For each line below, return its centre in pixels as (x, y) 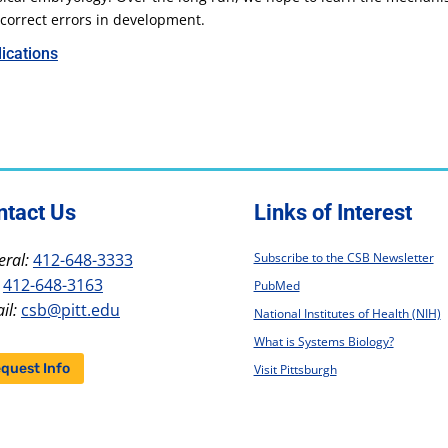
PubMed (276, 286)
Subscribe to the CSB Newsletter (343, 258)
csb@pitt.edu (70, 310)
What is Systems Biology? (323, 342)
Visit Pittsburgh (295, 370)
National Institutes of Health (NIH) (347, 314)
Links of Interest (332, 213)
